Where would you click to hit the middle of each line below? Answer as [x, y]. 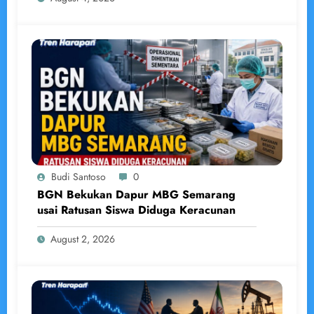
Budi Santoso [78, 177]
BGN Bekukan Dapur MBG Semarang [136, 195]
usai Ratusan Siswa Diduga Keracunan [136, 210]
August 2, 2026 [83, 239]
